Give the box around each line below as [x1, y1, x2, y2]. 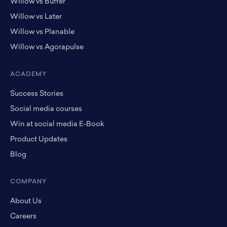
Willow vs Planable [10, 28, 74, 36]
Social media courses [10, 105, 82, 113]
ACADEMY [10, 71, 47, 78]
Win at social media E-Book [10, 120, 104, 128]
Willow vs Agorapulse [10, 43, 84, 51]
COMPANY [10, 178, 47, 185]
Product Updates [10, 135, 67, 143]
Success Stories [10, 90, 63, 98]
